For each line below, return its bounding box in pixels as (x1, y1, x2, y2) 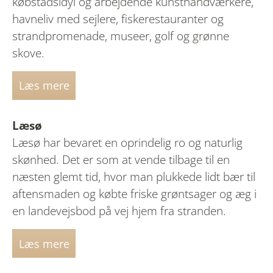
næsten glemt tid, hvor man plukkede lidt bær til (12, 169, 255, 185)
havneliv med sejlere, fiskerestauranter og (12, 10, 224, 27)
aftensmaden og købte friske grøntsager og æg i (12, 186, 257, 202)
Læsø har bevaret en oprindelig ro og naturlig (12, 135, 243, 151)
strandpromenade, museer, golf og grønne (12, 27, 229, 44)
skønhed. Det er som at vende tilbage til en (12, 152, 230, 168)
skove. (12, 44, 48, 61)
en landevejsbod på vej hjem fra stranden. (12, 203, 229, 219)
